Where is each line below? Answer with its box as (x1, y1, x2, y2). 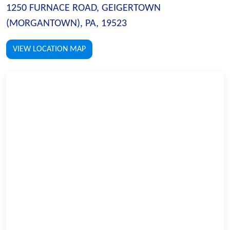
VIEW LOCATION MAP (13, 45, 86, 53)
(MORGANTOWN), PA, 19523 (6, 18, 127, 29)
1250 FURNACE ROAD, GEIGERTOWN (6, 3, 161, 13)
